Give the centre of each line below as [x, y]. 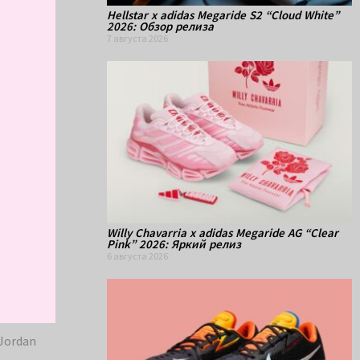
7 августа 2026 [137, 39]
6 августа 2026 [137, 256]
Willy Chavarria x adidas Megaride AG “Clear [223, 232]
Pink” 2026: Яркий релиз [174, 243]
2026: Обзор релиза [160, 27]
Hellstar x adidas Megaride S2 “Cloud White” [223, 15]
